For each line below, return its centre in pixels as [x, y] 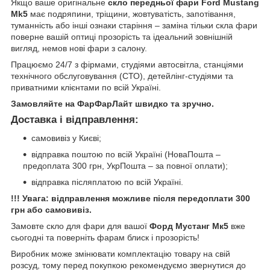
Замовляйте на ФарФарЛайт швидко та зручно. [112, 104]
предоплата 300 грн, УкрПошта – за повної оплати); [125, 165]
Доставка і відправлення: [75, 120]
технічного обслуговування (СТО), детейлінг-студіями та [122, 76]
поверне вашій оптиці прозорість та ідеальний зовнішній [122, 37]
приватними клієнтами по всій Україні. [86, 88]
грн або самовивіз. [51, 209]
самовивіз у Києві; [66, 138]
